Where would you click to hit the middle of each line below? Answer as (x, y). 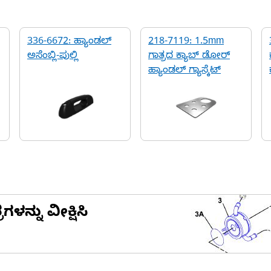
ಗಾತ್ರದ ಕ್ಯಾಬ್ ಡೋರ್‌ (189, 57)
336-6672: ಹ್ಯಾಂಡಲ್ (69, 42)
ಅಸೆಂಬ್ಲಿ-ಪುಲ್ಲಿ (53, 57)
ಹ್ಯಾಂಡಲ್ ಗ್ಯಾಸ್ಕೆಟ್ (184, 71)
